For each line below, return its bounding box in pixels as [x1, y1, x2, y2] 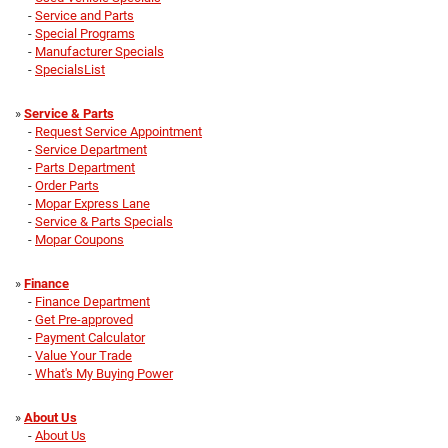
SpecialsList [35, 62, 105, 78]
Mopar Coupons [35, 232, 124, 248]
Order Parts [35, 178, 99, 194]
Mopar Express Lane [35, 196, 150, 212]
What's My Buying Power [35, 366, 173, 382]
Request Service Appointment [35, 124, 202, 140]
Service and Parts [35, 8, 134, 24]
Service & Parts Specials [35, 214, 173, 230]
